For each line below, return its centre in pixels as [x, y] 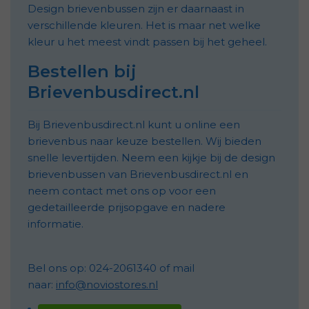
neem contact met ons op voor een [122, 190]
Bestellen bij [82, 71]
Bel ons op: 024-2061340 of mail [111, 268]
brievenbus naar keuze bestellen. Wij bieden [144, 141]
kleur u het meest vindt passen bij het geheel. [149, 41]
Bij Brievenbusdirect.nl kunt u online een [134, 124]
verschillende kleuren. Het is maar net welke [144, 25]
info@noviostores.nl [107, 284]
